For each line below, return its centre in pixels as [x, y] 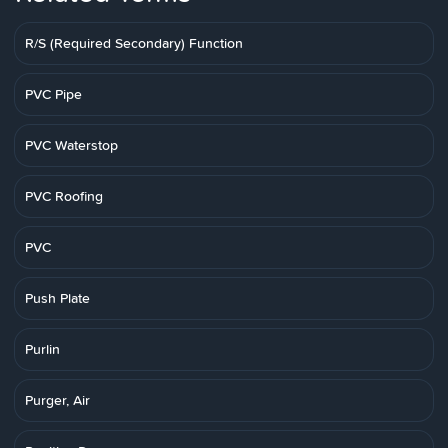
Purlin [42, 349]
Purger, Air [57, 400]
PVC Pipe [53, 94]
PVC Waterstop [71, 145]
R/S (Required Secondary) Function [134, 43]
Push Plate [57, 298]
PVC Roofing [64, 196]
